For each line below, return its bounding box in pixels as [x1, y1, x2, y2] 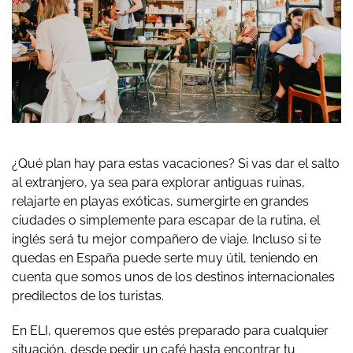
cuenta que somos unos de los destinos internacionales [12, 269, 335, 284]
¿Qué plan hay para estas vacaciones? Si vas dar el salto [12, 155, 340, 171]
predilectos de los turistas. [12, 288, 167, 303]
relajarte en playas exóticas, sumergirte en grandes [12, 193, 309, 209]
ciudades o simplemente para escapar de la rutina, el [12, 212, 320, 228]
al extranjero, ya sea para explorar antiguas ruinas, [12, 174, 305, 190]
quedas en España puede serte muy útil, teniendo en [12, 250, 318, 266]
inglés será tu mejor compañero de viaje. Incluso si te [12, 231, 321, 247]
